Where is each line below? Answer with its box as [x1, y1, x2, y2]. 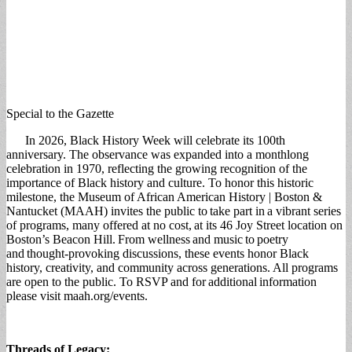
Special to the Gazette [6, 106, 114, 120]
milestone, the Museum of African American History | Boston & [6, 189, 322, 203]
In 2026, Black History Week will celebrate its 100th [6, 133, 285, 147]
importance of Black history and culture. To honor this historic [6, 175, 313, 189]
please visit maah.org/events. [6, 288, 152, 302]
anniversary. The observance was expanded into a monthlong [6, 147, 309, 161]
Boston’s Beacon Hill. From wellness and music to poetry [6, 232, 288, 246]
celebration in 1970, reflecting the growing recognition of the [6, 161, 307, 175]
